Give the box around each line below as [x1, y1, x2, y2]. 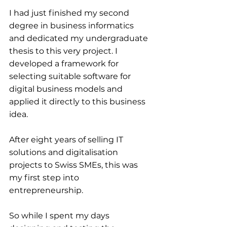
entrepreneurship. [9, 185, 83, 195]
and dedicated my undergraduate [9, 33, 150, 43]
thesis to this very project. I [9, 46, 120, 56]
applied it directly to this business [9, 97, 147, 106]
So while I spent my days [9, 211, 111, 220]
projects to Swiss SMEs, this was [9, 160, 140, 170]
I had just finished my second [9, 8, 131, 18]
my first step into [9, 173, 81, 182]
